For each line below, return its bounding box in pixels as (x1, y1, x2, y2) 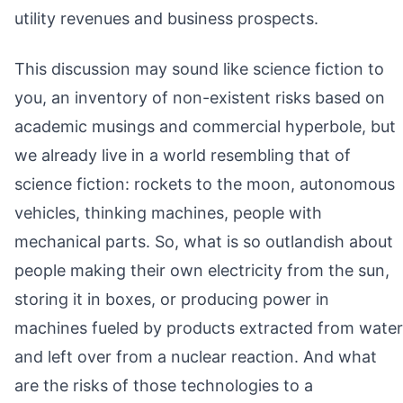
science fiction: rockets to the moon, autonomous (14, 174, 395, 193)
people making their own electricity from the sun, (14, 260, 390, 280)
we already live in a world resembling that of (14, 145, 351, 165)
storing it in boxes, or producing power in (14, 289, 329, 309)
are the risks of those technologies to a (14, 375, 313, 395)
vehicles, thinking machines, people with (14, 202, 322, 222)
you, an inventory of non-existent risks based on (14, 87, 385, 107)
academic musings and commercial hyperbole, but (14, 116, 396, 136)
